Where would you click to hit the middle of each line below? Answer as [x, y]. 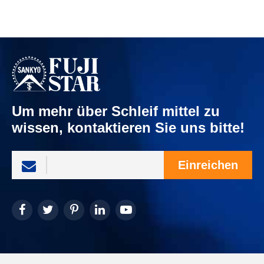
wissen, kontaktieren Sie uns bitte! [128, 128]
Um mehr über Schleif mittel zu [116, 111]
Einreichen [208, 165]
